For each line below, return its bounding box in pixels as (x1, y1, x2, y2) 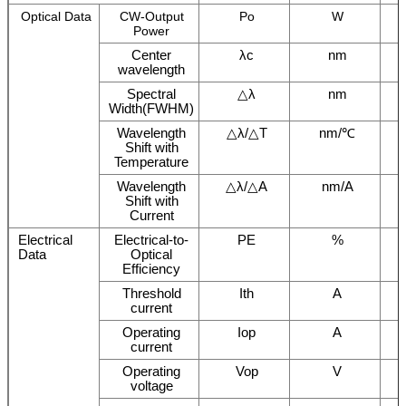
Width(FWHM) (109, 100, 194, 116)
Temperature (114, 153, 188, 169)
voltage (130, 377, 173, 393)
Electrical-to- (114, 231, 188, 247)
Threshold (121, 285, 181, 301)
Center (131, 46, 171, 63)
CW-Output (119, 8, 184, 24)
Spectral (127, 85, 176, 101)
